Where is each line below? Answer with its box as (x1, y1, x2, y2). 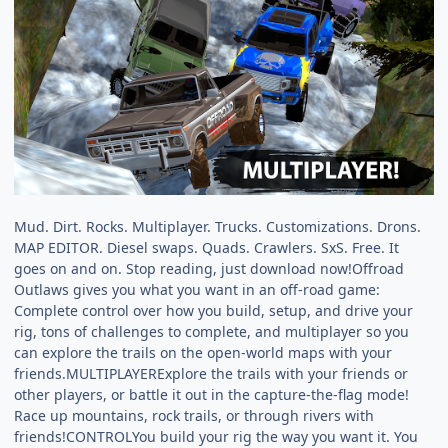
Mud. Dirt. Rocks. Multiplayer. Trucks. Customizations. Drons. (14, 217, 422, 237)
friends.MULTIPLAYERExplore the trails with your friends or (14, 364, 409, 384)
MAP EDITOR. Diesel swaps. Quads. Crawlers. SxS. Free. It (14, 238, 400, 258)
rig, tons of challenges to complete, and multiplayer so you (14, 322, 410, 342)
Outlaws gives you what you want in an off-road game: (14, 280, 381, 300)
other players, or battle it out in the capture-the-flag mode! (14, 385, 410, 405)
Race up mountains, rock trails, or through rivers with (14, 406, 375, 426)
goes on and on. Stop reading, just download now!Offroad (14, 259, 405, 279)
